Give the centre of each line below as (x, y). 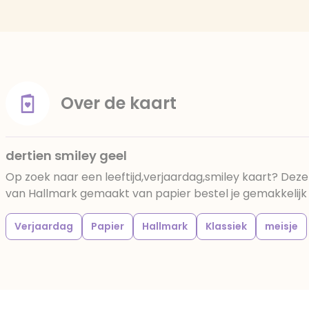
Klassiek (226, 226)
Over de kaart (119, 103)
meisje (281, 226)
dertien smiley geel (66, 156)
